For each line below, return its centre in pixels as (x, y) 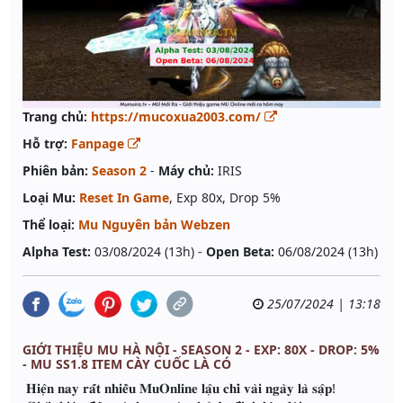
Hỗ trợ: (45, 144)
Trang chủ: (55, 117)
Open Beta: (240, 252)
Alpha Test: (57, 252)
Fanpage (99, 144)
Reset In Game (124, 198)
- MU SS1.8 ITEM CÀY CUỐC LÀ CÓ (127, 364)
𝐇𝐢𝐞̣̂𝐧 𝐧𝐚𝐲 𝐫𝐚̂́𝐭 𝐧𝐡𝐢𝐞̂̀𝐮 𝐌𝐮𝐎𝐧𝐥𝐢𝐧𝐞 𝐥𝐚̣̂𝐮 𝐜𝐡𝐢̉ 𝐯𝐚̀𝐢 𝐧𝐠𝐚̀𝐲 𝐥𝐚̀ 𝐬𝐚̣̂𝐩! (179, 388)
